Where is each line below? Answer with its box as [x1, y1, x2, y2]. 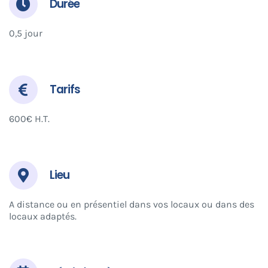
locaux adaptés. [8, 210, 77, 222]
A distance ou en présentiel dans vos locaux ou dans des [8, 198, 254, 210]
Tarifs [49, 81, 80, 98]
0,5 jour [8, 27, 42, 39]
